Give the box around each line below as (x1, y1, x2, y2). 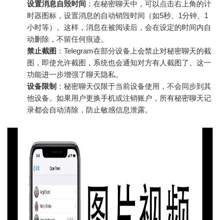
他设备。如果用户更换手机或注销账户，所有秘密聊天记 (27, 94, 211, 103)
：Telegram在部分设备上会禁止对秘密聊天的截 (56, 47, 211, 55)
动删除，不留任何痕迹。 (27, 35, 108, 44)
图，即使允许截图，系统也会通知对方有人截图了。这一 (27, 58, 211, 67)
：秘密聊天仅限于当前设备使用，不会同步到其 (56, 82, 211, 91)
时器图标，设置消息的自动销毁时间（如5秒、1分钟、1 (27, 11, 208, 20)
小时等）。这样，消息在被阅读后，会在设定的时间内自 (27, 23, 211, 32)
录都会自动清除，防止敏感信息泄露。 (27, 106, 152, 114)
